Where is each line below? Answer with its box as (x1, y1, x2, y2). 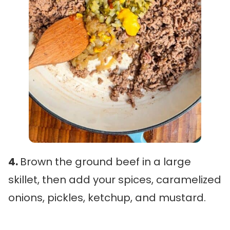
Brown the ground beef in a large (20, 155, 191, 169)
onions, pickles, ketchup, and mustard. (8, 190, 206, 205)
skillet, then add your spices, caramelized (8, 172, 221, 187)
